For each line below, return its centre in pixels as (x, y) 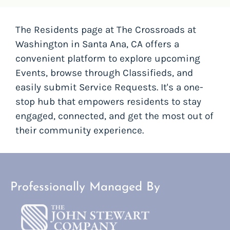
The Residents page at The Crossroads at (106, 30)
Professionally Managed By (85, 188)
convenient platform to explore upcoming (108, 59)
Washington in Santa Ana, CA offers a (97, 44)
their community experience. (80, 131)
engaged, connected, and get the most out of (114, 116)
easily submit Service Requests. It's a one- (109, 88)
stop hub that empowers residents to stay (108, 102)
